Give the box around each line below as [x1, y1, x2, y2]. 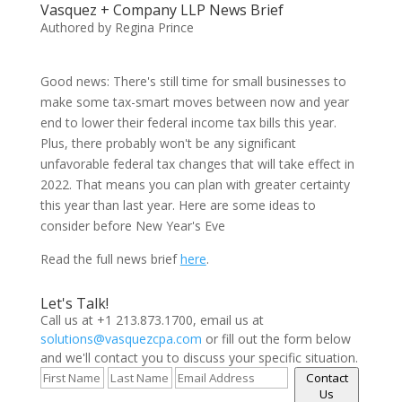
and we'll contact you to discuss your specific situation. [39, 349, 358, 366]
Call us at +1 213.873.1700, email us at [39, 311, 264, 328]
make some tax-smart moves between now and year [39, 93, 349, 110]
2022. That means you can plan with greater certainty [39, 176, 350, 193]
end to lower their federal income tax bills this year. [39, 114, 336, 131]
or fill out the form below [201, 330, 351, 347]
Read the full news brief [39, 250, 180, 267]
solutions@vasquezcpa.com [39, 330, 202, 347]
